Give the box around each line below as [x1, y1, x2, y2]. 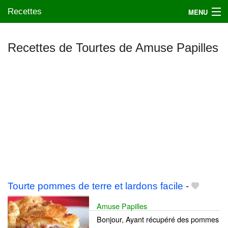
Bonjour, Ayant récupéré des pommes [97, 214, 219, 225]
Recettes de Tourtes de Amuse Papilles [8, 41, 218, 54]
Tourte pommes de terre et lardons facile [8, 181, 183, 192]
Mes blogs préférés [13, 60, 72, 70]
